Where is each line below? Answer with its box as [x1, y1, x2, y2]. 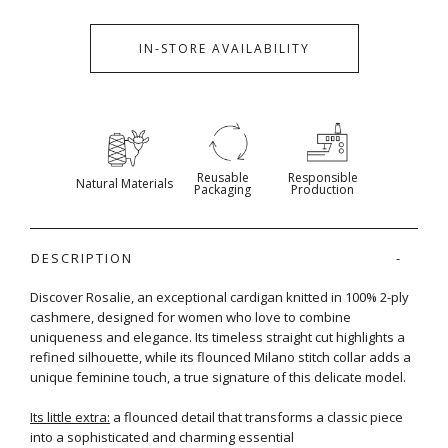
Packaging [194, 180, 251, 198]
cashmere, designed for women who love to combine [30, 307, 351, 326]
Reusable [196, 168, 249, 186]
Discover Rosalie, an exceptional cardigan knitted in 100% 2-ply [30, 287, 409, 306]
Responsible [287, 168, 358, 186]
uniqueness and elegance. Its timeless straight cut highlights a [30, 327, 405, 346]
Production [291, 180, 354, 198]
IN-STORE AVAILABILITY [138, 39, 310, 57]
